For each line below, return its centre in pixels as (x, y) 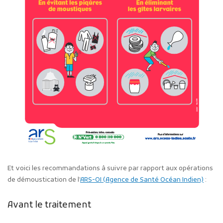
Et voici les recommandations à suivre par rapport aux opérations (110, 169)
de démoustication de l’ (44, 180)
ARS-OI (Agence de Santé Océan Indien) (142, 180)
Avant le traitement (49, 205)
